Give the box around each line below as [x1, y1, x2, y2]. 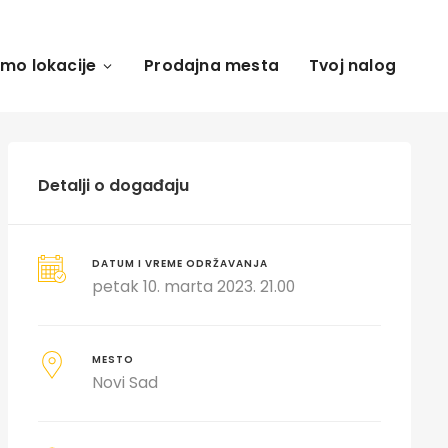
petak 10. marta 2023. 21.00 [92, 276, 296, 297]
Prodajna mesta [144, 55, 279, 76]
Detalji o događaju [37, 174, 189, 197]
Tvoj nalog [309, 55, 396, 76]
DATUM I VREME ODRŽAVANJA [92, 257, 269, 270]
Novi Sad [92, 372, 159, 393]
